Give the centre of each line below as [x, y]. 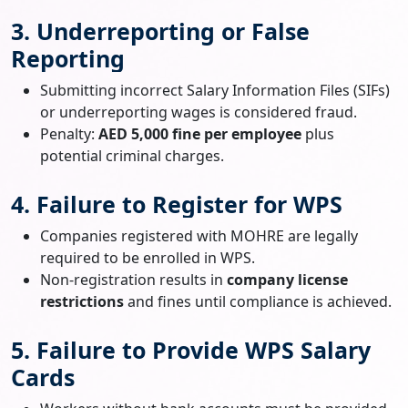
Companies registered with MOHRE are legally [199, 235]
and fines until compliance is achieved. [258, 301]
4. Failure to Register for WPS [177, 204]
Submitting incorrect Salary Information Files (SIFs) [215, 90]
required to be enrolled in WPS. [148, 257]
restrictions [82, 301]
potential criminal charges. [132, 155]
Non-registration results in [133, 279]
